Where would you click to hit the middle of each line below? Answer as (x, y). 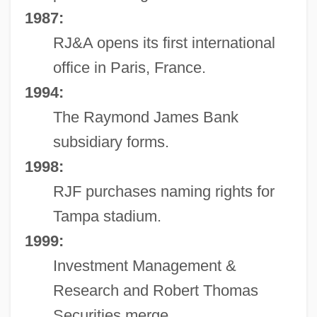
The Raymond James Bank (145, 117)
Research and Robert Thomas (155, 290)
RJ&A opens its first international (164, 42)
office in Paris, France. (129, 67)
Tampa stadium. (107, 216)
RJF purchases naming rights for (163, 191)
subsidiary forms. (111, 142)
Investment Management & (144, 265)
